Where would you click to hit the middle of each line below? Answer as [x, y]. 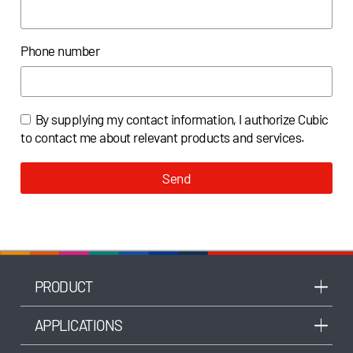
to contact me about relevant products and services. [163, 137]
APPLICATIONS [78, 325]
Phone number [60, 51]
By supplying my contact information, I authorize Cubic [182, 119]
